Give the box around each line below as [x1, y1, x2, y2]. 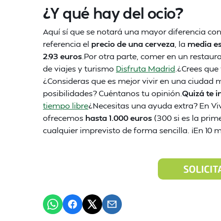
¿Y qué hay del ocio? [43, 3, 183, 22]
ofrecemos [43, 112, 85, 123]
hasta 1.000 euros [85, 112, 154, 123]
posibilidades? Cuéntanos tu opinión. [43, 88, 182, 98]
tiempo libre [43, 100, 88, 110]
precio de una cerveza [91, 38, 175, 49]
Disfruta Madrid [116, 63, 175, 74]
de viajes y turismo [43, 63, 116, 74]
